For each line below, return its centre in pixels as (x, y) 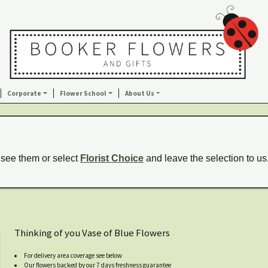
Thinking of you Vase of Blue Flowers (92, 233)
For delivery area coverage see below (73, 255)
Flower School (83, 93)
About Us (139, 93)
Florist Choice (112, 158)
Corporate (25, 93)
